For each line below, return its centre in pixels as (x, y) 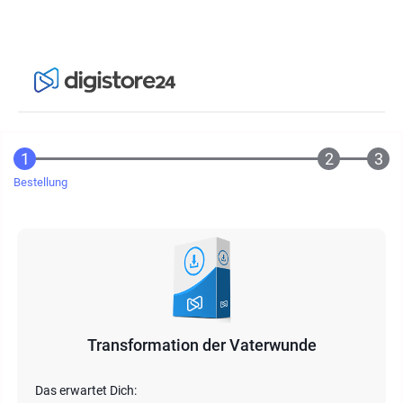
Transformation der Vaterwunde (201, 345)
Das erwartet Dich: (86, 390)
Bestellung (40, 182)
